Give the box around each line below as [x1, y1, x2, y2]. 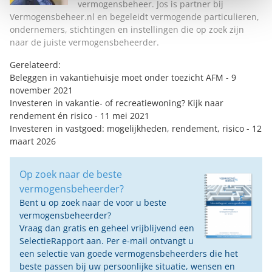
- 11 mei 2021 [92, 110, 149, 122]
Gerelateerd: [10, 59, 61, 71]
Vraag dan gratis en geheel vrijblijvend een [19, 222, 194, 234]
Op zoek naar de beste [19, 168, 122, 182]
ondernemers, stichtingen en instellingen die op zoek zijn [10, 24, 244, 36]
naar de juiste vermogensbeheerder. [10, 36, 159, 49]
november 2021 [10, 84, 73, 97]
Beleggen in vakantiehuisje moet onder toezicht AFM [10, 72, 223, 84]
